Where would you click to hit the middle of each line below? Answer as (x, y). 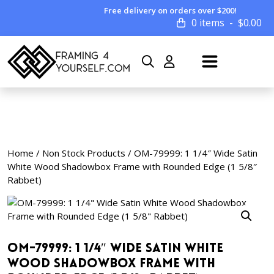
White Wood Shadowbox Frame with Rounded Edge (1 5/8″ (132, 166)
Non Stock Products (84, 153)
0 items (208, 23)
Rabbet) (24, 180)
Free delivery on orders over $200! (171, 10)
